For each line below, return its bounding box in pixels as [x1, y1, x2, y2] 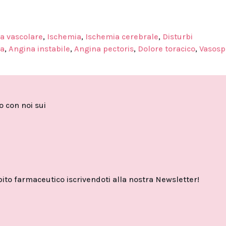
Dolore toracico [138, 44, 195, 54]
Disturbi [162, 32, 193, 42]
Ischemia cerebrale [85, 32, 158, 42]
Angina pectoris [74, 44, 134, 54]
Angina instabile [9, 44, 70, 54]
